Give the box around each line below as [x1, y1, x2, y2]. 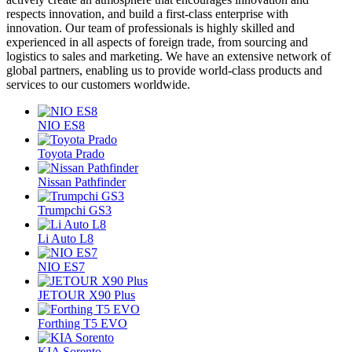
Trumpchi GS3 [38, 203, 112, 217]
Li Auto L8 [38, 231, 93, 245]
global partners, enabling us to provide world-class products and [6, 63, 322, 77]
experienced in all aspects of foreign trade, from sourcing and [6, 35, 308, 49]
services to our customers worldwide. [6, 77, 190, 91]
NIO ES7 [38, 259, 85, 273]
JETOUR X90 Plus [38, 288, 135, 302]
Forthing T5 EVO [38, 316, 127, 330]
